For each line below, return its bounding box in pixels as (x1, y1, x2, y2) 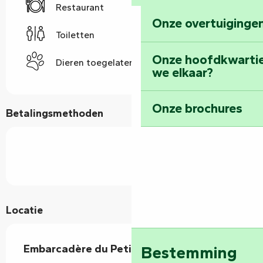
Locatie (6, 203, 43, 217)
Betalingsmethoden (6, 106, 103, 120)
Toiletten (56, 29, 95, 41)
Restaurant (56, 2, 104, 14)
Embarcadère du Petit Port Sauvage (23, 241, 208, 255)
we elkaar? (152, 64, 214, 80)
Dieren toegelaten (56, 57, 134, 69)
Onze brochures (152, 100, 243, 117)
